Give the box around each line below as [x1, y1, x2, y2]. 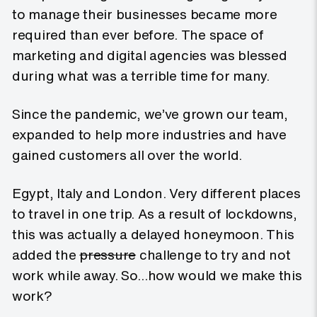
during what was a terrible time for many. [12, 66, 273, 86]
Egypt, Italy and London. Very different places [12, 183, 301, 203]
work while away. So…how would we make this [12, 265, 302, 285]
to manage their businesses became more [12, 4, 277, 24]
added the [12, 245, 80, 265]
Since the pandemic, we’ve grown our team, [12, 104, 288, 124]
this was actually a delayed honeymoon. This [12, 224, 294, 244]
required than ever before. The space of [12, 25, 264, 45]
